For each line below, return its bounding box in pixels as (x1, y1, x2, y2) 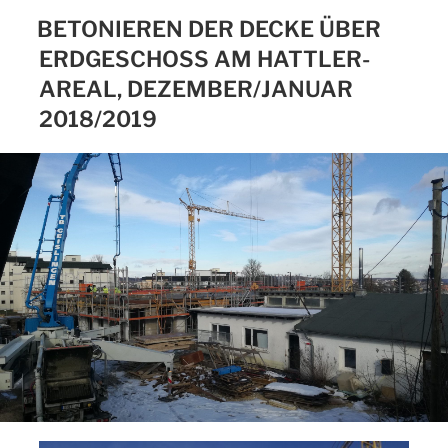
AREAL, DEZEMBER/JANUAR (39, 75, 353, 102)
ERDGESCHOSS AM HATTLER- (39, 45, 370, 72)
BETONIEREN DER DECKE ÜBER (37, 15, 381, 42)
